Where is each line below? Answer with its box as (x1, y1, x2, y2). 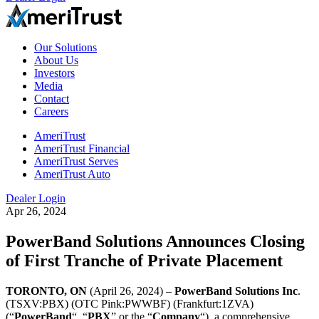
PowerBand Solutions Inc (174, 284, 298, 297)
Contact (34, 92, 69, 105)
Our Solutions (34, 41, 97, 53)
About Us (34, 53, 78, 66)
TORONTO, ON (6, 284, 90, 297)
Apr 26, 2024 (6, 204, 66, 217)
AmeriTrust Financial (34, 142, 130, 155)
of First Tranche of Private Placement (6, 251, 283, 270)
